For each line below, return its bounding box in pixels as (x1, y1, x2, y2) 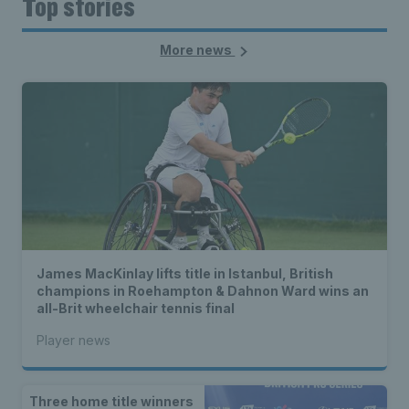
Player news (37, 332, 110, 349)
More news (160, 42, 236, 58)
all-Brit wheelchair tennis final (37, 300, 235, 317)
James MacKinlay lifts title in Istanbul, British (37, 266, 333, 282)
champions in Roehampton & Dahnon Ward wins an (37, 283, 369, 299)
